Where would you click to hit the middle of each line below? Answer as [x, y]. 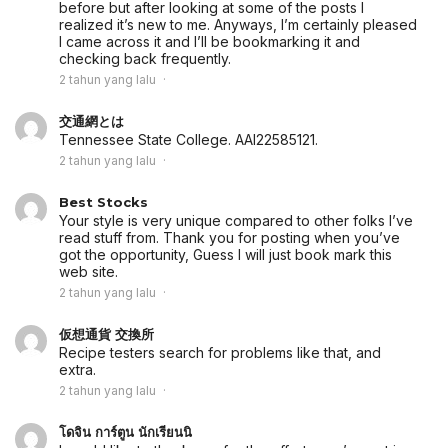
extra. [77, 370]
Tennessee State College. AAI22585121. [188, 140]
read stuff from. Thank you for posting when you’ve [229, 238]
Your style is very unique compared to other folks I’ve [236, 221]
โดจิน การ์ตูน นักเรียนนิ [125, 432]
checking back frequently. [145, 59]
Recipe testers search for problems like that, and [220, 353]
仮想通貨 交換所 [106, 334]
